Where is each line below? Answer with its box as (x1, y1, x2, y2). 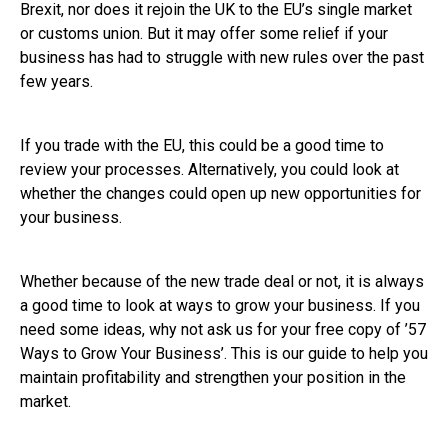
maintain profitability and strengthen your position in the (20, 368, 406, 388)
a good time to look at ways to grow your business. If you (20, 296, 420, 316)
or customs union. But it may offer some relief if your (20, 24, 388, 44)
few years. (20, 72, 93, 92)
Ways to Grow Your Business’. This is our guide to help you (20, 344, 428, 364)
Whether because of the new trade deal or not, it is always (20, 272, 424, 292)
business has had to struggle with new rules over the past (20, 48, 424, 68)
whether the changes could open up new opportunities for (20, 184, 421, 204)
